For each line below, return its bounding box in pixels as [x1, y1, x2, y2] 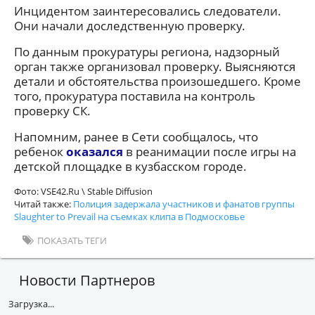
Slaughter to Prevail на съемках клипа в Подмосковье [14, 210, 245, 223]
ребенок [14, 143, 66, 160]
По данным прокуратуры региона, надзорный [14, 43, 280, 60]
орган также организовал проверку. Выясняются [14, 58, 295, 75]
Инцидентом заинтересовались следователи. [14, 2, 281, 19]
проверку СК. [14, 102, 91, 119]
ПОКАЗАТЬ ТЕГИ [37, 233, 107, 247]
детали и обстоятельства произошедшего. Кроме [14, 72, 301, 89]
